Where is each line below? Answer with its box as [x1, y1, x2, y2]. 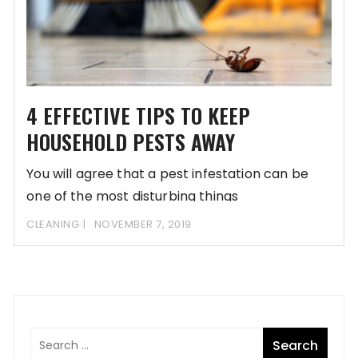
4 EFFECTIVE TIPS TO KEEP [26, 100, 251, 132]
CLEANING [26, 217, 80, 233]
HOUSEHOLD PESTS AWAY [26, 126, 236, 158]
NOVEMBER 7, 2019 [93, 217, 192, 233]
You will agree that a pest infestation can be [26, 165, 308, 184]
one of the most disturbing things [26, 187, 239, 206]
